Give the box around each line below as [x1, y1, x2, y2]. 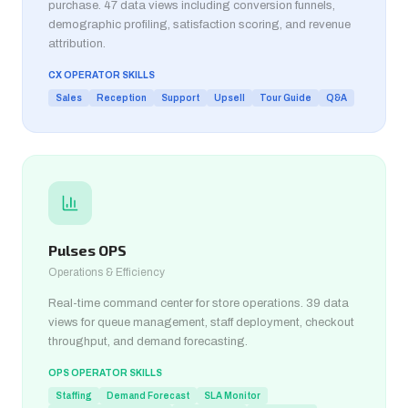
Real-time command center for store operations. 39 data [48, 297, 349, 310]
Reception [97, 93, 147, 103]
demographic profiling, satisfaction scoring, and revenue [48, 18, 351, 31]
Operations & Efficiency [48, 266, 165, 279]
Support [161, 93, 199, 103]
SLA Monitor [204, 391, 260, 401]
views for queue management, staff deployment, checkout [48, 316, 354, 329]
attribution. [48, 37, 106, 50]
